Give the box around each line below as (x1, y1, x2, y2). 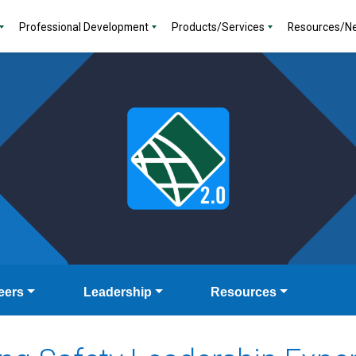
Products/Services (172, 21, 265, 33)
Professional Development (19, 21, 149, 33)
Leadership (83, 285, 152, 300)
